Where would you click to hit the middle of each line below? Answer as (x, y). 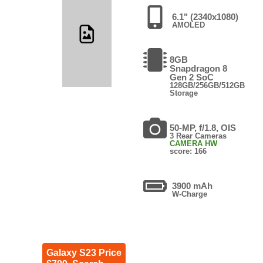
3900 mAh (192, 186)
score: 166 (188, 151)
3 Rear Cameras (198, 136)
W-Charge (189, 194)
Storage (183, 93)
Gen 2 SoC (191, 77)
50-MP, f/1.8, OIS (203, 127)
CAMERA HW (193, 143)
